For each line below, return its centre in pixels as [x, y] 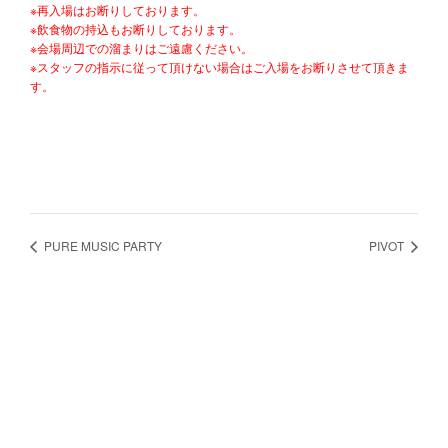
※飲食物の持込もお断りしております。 [135, 28]
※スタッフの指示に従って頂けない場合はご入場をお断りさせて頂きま [219, 66]
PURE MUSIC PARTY [101, 245]
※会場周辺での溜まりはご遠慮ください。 [141, 47]
